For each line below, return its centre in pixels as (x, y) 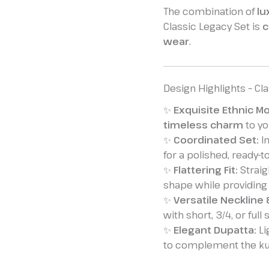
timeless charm (203, 125)
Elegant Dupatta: (215, 230)
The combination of (210, 12)
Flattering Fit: (206, 170)
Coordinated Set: (216, 140)
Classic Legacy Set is (213, 27)
